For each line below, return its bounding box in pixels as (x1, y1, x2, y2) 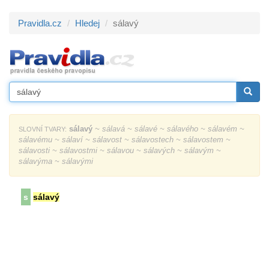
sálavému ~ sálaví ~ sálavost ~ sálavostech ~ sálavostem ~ (19, 135, 231, 144)
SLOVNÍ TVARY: (19, 125, 67, 133)
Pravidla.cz (18, 18, 62, 28)
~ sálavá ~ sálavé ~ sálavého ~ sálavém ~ (92, 124, 244, 133)
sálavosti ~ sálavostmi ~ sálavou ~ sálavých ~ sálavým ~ (19, 146, 221, 155)
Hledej (75, 18, 100, 28)
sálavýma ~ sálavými (19, 157, 93, 166)
